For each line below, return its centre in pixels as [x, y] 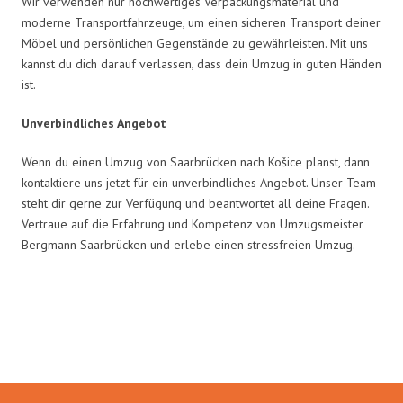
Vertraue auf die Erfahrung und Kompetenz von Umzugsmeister [193, 224]
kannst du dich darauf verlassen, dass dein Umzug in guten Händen [201, 63]
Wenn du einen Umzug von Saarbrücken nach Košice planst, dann [196, 161]
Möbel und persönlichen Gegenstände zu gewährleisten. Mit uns [195, 43]
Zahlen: [201, 345]
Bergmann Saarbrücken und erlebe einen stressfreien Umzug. [188, 244]
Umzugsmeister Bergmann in [201, 320]
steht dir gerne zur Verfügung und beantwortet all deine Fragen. [195, 203]
